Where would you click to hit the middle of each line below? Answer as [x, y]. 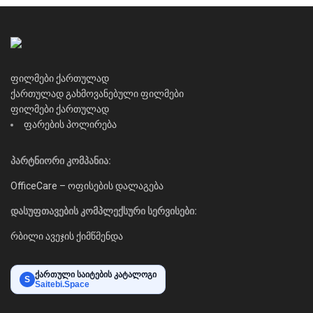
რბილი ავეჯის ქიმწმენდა [67, 236]
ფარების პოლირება [70, 124]
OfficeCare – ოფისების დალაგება [87, 185]
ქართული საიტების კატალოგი [96, 274]
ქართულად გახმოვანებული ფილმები [97, 93]
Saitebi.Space [62, 284]
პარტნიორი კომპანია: [61, 160]
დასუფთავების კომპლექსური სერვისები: [104, 211]
